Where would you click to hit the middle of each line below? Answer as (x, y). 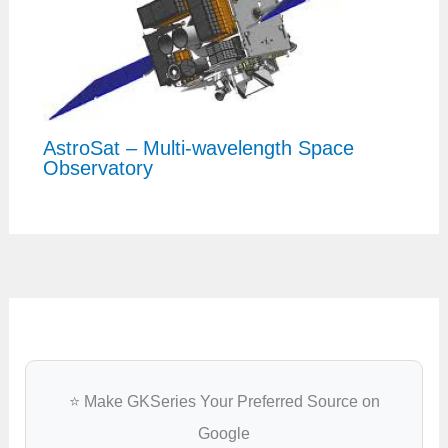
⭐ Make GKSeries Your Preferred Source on (224, 401)
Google (224, 433)
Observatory (97, 167)
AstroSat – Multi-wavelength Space (198, 147)
